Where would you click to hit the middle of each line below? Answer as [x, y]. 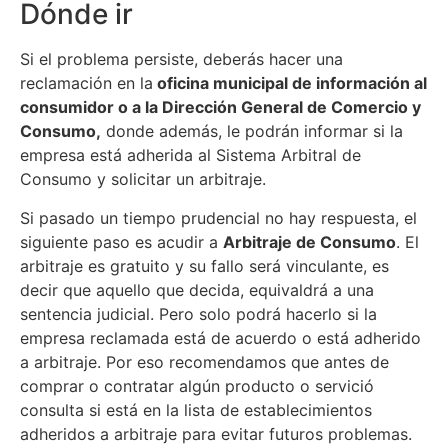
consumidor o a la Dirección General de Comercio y [220, 107]
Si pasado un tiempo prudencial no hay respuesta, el [218, 217]
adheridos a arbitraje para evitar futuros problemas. [216, 433]
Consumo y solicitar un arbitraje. [143, 179]
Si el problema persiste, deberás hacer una [181, 59]
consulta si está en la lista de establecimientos [196, 409]
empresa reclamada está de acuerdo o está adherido [220, 337]
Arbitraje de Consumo [309, 241]
